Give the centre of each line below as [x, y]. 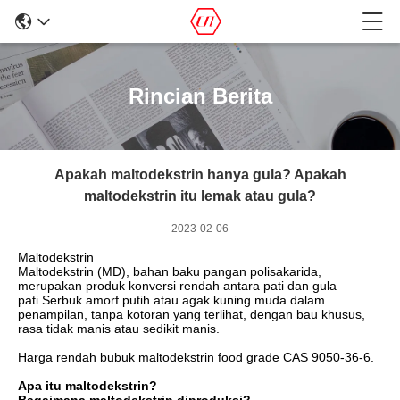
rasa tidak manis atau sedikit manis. [119, 329]
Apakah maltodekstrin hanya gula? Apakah [200, 175]
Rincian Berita [200, 96]
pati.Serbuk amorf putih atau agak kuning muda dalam [171, 300]
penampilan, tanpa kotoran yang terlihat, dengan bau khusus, [192, 314]
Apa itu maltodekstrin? [87, 386]
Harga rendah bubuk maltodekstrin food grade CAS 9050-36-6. [196, 357]
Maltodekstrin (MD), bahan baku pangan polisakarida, [170, 271]
